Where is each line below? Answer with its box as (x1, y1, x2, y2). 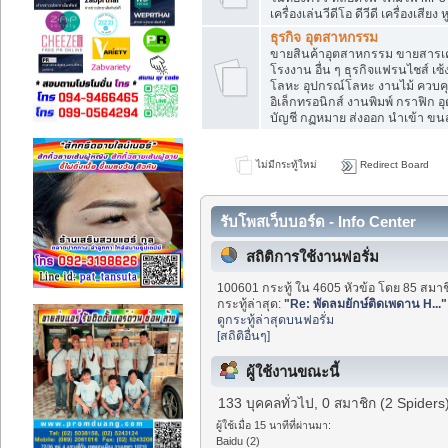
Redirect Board (356, 158, 429, 170)
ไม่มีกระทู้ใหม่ (252, 158, 317, 170)
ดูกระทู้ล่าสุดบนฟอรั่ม (217, 312, 335, 327)
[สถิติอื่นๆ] (217, 328, 271, 343)
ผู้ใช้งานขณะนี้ (246, 363, 339, 381)
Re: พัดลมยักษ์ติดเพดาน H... (290, 296, 442, 311)
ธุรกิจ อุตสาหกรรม (269, 29, 378, 45)
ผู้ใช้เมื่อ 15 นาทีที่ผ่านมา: (216, 418, 332, 431)
